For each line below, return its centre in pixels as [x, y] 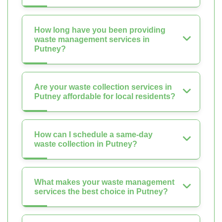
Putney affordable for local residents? [105, 96]
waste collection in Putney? [86, 144]
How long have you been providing [100, 30]
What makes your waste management [104, 182]
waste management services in [92, 39]
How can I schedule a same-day [93, 134]
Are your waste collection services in [103, 87]
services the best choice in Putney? [101, 191]
